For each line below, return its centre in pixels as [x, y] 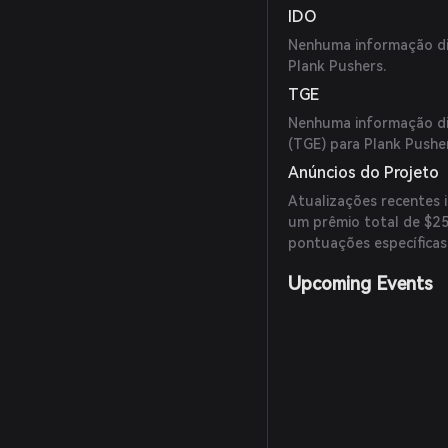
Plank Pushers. [337, 66]
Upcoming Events [361, 283]
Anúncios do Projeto [364, 172]
